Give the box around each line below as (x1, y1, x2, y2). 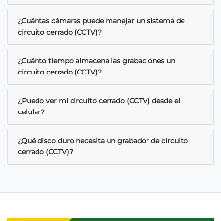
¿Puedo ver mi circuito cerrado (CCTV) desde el (18, 96, 180, 105)
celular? (18, 107, 45, 116)
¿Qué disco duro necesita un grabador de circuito (18, 136, 188, 145)
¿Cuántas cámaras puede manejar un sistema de (18, 16, 184, 25)
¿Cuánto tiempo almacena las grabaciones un (18, 56, 175, 65)
